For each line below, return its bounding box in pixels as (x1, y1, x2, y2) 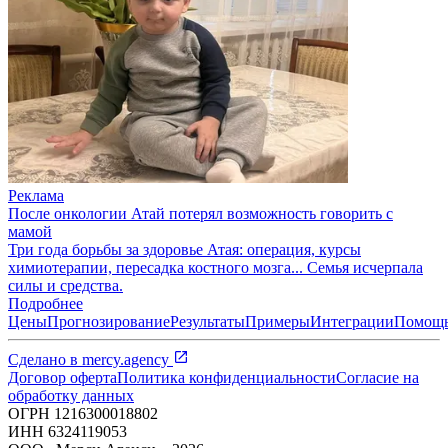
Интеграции (310, 312, 394, 330)
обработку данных (8, 386, 134, 404)
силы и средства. (8, 276, 123, 294)
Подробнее (8, 294, 83, 312)
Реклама (8, 186, 64, 204)
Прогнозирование (47, 312, 170, 330)
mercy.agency (82, 350, 169, 368)
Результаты (170, 312, 245, 330)
